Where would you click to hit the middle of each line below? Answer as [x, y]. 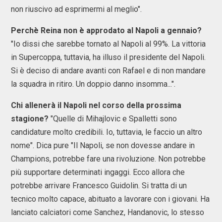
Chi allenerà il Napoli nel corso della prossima [96, 105]
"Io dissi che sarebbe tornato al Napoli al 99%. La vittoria [108, 44]
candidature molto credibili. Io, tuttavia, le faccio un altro [107, 132]
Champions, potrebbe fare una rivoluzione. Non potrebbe [108, 159]
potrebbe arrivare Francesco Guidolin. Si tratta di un [99, 186]
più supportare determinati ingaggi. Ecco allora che [98, 172]
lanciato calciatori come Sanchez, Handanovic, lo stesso [108, 212]
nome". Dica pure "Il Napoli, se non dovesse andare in [103, 145]
